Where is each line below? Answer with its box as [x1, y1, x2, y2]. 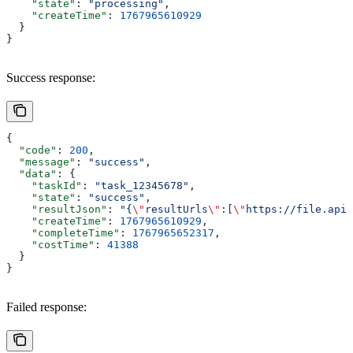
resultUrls [145, 203, 208, 215]
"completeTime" [6, 226, 120, 239]
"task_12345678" [95, 179, 189, 191]
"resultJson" [6, 203, 107, 215]
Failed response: [6, 299, 87, 314]
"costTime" [6, 238, 95, 251]
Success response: [6, 70, 95, 84]
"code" [6, 143, 57, 156]
